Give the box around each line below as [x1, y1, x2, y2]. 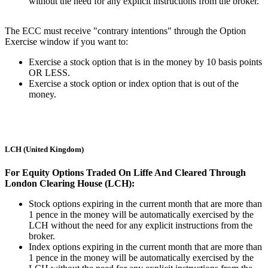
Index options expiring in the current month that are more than [29, 241, 262, 252]
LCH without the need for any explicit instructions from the [29, 220, 252, 230]
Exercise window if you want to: [5, 36, 128, 47]
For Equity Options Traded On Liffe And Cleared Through [5, 167, 246, 178]
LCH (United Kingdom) [5, 144, 84, 154]
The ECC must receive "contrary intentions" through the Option [5, 26, 246, 36]
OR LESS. [29, 68, 70, 78]
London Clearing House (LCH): [5, 178, 135, 188]
